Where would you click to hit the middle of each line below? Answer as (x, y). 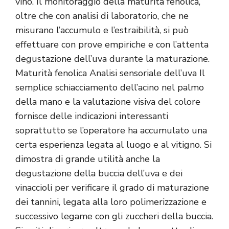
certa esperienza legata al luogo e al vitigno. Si (113, 145)
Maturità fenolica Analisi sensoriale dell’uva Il (110, 73)
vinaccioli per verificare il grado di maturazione (112, 188)
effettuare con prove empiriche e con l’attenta (112, 45)
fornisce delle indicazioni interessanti (92, 116)
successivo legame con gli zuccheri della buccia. (114, 216)
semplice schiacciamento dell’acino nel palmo (110, 88)
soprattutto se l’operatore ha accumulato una (111, 131)
